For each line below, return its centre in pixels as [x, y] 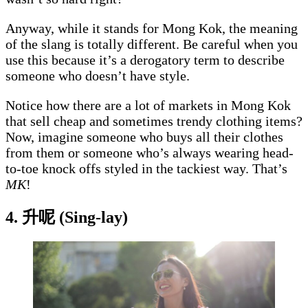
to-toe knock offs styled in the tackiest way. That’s [146, 168]
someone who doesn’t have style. [99, 75]
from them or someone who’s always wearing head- [150, 152]
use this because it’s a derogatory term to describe [145, 59]
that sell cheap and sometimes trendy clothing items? [154, 121]
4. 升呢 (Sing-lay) [67, 217]
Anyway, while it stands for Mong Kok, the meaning [152, 28]
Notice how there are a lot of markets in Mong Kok [148, 105]
